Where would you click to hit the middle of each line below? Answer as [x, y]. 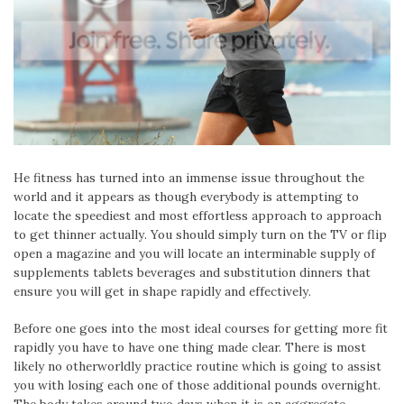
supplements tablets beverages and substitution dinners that [192, 272]
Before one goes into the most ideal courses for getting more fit [201, 328]
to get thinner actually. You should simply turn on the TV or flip [200, 234]
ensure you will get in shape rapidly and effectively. [162, 291]
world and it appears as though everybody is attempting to [186, 196]
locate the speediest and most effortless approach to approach [197, 215]
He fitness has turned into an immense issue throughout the [189, 177]
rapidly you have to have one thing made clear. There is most [190, 347]
